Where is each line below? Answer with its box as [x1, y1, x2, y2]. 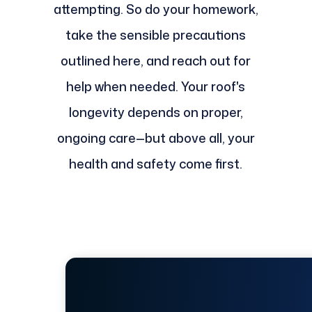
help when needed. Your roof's [66, 77, 246, 96]
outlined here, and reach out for [61, 52, 251, 70]
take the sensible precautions [65, 26, 247, 45]
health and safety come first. [69, 155, 243, 173]
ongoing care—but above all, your [56, 129, 255, 148]
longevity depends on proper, [68, 103, 243, 122]
